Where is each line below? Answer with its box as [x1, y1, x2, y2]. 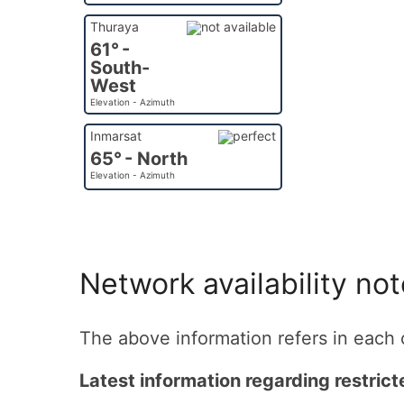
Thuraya [90, 19, 139, 34]
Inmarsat [90, 128, 142, 143]
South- [90, 57, 150, 78]
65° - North [90, 148, 188, 170]
